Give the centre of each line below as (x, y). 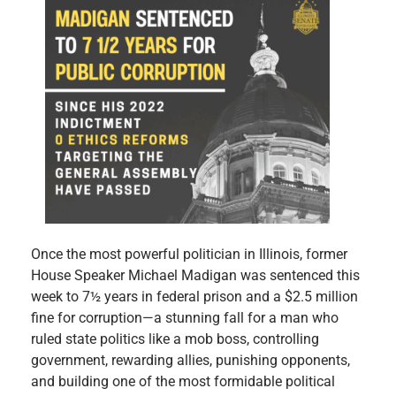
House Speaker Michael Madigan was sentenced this (195, 276)
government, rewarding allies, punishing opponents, (190, 361)
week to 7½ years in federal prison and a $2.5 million (194, 297)
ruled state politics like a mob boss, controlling (175, 339)
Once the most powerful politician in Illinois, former (189, 255)
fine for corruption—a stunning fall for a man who (185, 318)
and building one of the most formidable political (183, 382)
